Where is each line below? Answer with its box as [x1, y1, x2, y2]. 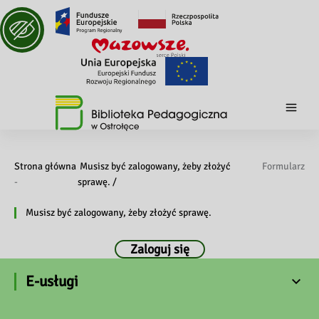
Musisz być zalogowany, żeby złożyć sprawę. [26, 206, 211, 219]
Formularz [262, 160, 305, 173]
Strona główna [14, 160, 76, 173]
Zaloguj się [130, 241, 189, 258]
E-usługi [26, 272, 78, 291]
